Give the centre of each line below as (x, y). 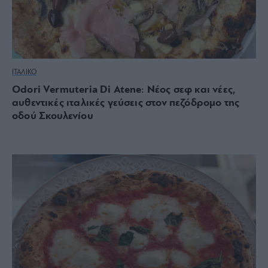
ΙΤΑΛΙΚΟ (24, 72)
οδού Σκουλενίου (53, 116)
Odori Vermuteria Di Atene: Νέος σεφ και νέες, (124, 90)
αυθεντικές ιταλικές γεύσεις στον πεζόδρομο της (126, 103)
